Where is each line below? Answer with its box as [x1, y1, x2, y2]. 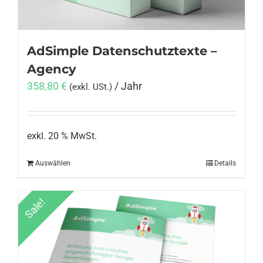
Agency [27, 62, 76, 77]
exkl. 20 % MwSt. [27, 130, 97, 142]
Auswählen [35, 159, 70, 167]
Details [214, 159, 236, 167]
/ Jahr [114, 80, 142, 93]
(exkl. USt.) [69, 82, 112, 93]
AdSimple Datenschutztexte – [27, 43, 217, 59]
